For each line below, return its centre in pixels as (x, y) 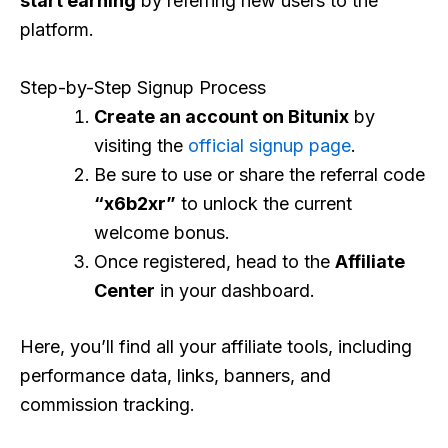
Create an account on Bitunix (221, 116)
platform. (57, 29)
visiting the (141, 145)
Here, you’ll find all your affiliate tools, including (216, 346)
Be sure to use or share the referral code (259, 174)
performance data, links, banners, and (175, 375)
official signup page (269, 145)
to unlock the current (264, 203)
